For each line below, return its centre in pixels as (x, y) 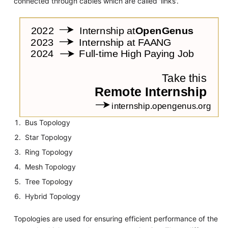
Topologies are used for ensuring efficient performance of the (116, 219)
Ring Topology (49, 152)
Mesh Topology (51, 167)
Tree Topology (49, 182)
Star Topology (49, 137)
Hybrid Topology (53, 196)
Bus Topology (48, 123)
